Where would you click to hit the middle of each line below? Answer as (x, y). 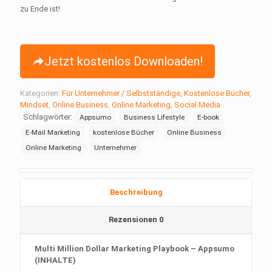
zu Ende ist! (40, 9)
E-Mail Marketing (53, 133)
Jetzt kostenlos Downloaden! (124, 62)
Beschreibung (136, 192)
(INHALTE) (56, 260)
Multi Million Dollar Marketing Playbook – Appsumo (135, 249)
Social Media (197, 105)
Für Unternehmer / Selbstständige (121, 93)
